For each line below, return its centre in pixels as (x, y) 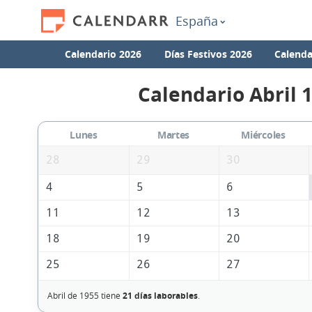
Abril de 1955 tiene (85, 296)
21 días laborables (160, 296)
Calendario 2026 (103, 54)
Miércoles (263, 135)
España (197, 21)
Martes (173, 135)
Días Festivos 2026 (208, 54)
